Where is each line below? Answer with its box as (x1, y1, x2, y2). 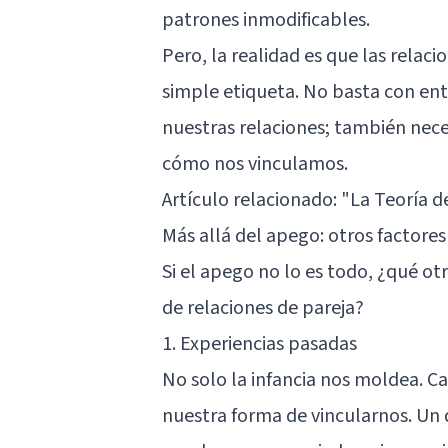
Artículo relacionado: (162, 185, 341, 214)
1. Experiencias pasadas (162, 329, 357, 358)
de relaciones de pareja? (162, 293, 364, 322)
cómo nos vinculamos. (162, 149, 348, 178)
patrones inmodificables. (162, 5, 370, 34)
